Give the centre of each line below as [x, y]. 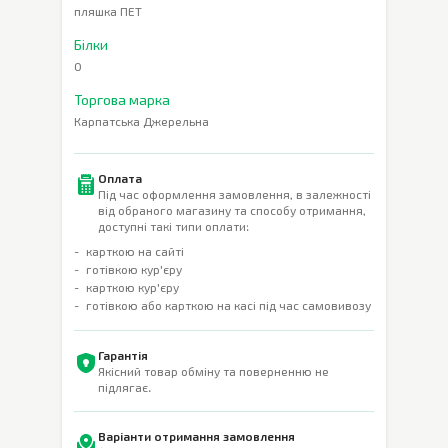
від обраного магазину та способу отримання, [232, 210]
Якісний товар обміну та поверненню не [213, 371]
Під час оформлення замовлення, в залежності [234, 194]
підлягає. [124, 387]
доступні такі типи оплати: [173, 226]
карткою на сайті [135, 251]
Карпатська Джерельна [141, 121]
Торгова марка [122, 99]
